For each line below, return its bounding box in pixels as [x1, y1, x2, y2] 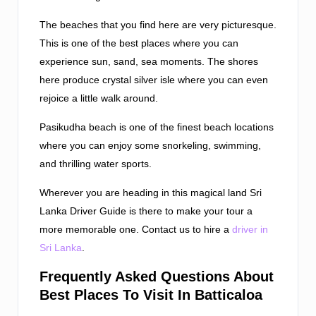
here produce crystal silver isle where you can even [39, 74, 268, 86]
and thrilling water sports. [39, 158, 152, 170]
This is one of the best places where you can [39, 37, 238, 49]
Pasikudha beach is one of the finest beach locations [39, 121, 274, 133]
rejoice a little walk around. [39, 92, 158, 104]
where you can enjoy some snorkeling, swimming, [39, 140, 261, 152]
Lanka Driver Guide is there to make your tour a [39, 205, 253, 217]
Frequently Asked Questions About [39, 269, 274, 285]
